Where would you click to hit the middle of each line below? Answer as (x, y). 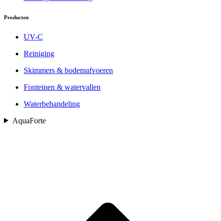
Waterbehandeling (52, 104)
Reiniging (39, 53)
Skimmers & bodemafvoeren (68, 70)
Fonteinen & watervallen (62, 87)
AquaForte (29, 120)
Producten (16, 17)
